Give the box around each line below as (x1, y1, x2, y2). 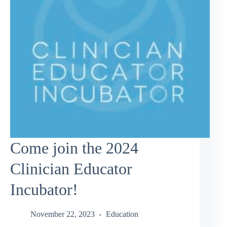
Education (106, 210, 138, 219)
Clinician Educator (10, 159, 132, 178)
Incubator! (10, 180, 78, 199)
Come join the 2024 (10, 138, 138, 157)
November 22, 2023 (30, 210, 95, 219)
